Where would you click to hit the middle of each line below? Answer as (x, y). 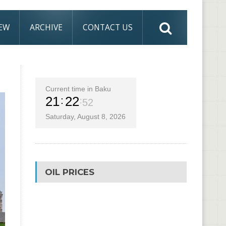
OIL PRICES (69, 172)
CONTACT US (108, 27)
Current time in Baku (78, 89)
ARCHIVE (46, 27)
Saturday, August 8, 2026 (85, 117)
